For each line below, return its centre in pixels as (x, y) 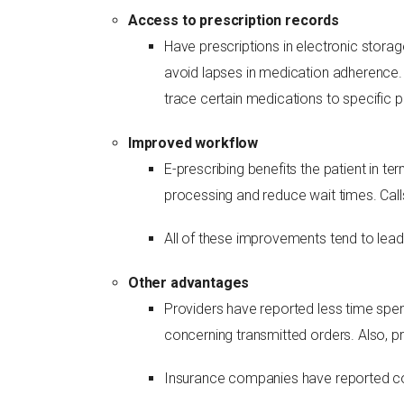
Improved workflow (193, 142)
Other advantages (188, 283)
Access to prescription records (234, 20)
